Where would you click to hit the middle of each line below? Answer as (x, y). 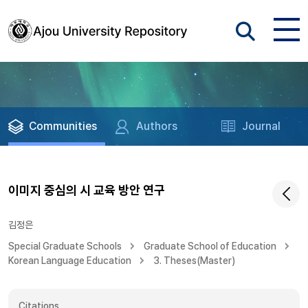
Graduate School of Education (210, 246)
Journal (262, 126)
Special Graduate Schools (65, 246)
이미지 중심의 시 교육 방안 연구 (87, 190)
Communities (63, 126)
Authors (157, 126)
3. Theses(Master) (194, 261)
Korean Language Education (70, 261)
